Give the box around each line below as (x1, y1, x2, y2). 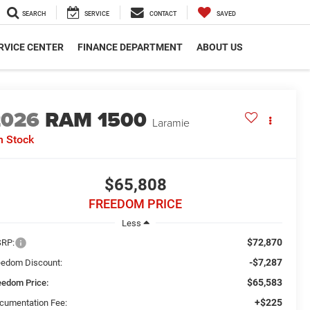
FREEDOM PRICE (89, 197, 182, 212)
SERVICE (84, 10, 109, 18)
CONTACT (149, 10, 176, 18)
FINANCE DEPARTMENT (77, 42, 183, 53)
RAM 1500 (45, 104, 147, 136)
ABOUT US (197, 42, 243, 53)
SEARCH (22, 10, 46, 18)
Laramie (152, 115, 190, 131)
